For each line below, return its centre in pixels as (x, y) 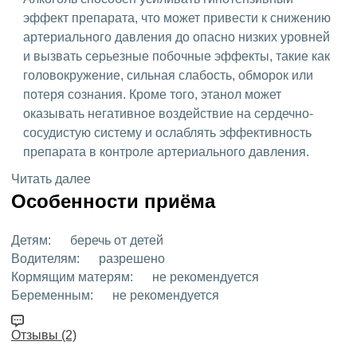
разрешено (130, 258)
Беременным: (52, 295)
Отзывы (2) (44, 335)
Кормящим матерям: (72, 277)
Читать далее (51, 178)
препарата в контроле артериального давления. (166, 151)
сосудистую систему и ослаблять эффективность (167, 132)
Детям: (31, 240)
